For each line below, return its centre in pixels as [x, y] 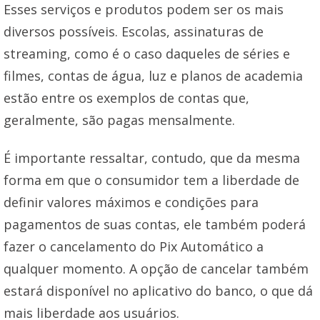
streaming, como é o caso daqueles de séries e [147, 53]
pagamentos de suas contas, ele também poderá [155, 224]
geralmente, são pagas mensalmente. [119, 120]
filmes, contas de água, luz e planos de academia [153, 75]
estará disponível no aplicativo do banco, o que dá [158, 290]
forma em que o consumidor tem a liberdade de [151, 180]
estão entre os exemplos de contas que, [126, 97]
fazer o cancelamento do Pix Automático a [134, 246]
